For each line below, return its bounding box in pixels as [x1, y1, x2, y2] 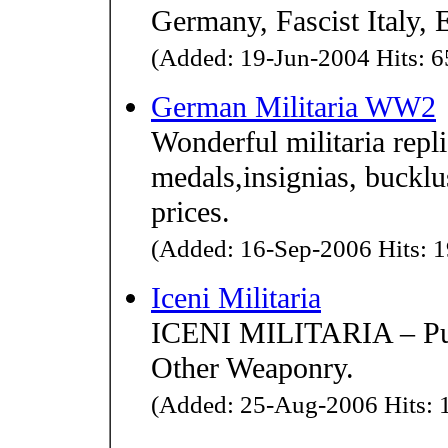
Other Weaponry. [151, 350, 354, 385]
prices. [151, 194, 230, 229]
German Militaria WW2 [151, 89, 436, 124]
